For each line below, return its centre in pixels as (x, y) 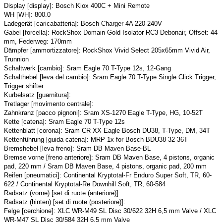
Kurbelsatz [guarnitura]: (37, 95)
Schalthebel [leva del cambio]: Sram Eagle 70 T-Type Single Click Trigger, (110, 77)
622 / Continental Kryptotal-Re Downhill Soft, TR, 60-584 (85, 184)
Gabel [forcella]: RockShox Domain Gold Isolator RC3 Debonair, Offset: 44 (111, 32)
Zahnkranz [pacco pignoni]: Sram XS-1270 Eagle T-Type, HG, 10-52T (103, 112)
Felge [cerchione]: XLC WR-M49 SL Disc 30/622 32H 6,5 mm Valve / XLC (110, 211)
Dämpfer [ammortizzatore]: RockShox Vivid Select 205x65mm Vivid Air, (107, 50)
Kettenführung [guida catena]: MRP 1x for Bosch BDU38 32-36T (96, 139)
